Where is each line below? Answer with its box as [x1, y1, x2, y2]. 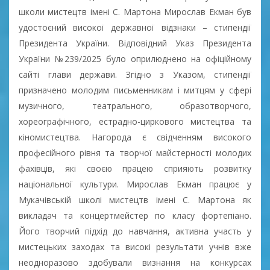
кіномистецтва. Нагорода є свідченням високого [19, 131, 251, 143]
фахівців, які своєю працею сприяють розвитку [19, 162, 251, 174]
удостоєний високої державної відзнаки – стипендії [19, 21, 251, 33]
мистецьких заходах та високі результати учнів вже [19, 240, 251, 253]
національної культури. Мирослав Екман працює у [19, 178, 251, 190]
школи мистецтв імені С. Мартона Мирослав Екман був [19, 5, 251, 17]
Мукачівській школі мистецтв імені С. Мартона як [19, 193, 251, 206]
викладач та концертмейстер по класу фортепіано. [19, 209, 251, 221]
